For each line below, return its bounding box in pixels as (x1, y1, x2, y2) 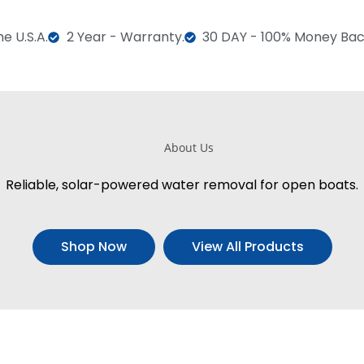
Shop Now (60, 236, 127, 256)
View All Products (191, 236, 304, 256)
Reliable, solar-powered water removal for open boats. (6, 175, 358, 194)
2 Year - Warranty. (66, 28, 184, 47)
